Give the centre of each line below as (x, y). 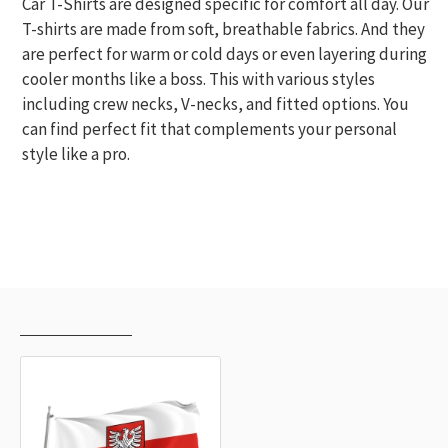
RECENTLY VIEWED (76, 315)
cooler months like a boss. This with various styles (198, 79)
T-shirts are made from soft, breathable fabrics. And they (223, 29)
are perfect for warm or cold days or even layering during (224, 54)
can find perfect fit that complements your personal (209, 129)
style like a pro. (77, 154)
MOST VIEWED (195, 315)
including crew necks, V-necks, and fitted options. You (215, 104)
